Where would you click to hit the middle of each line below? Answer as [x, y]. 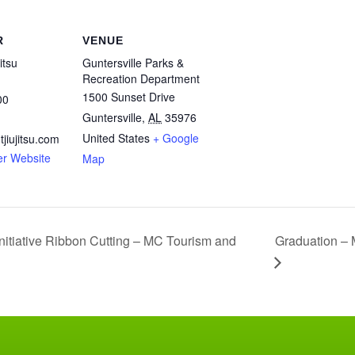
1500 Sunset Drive [129, 97]
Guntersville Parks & [133, 63]
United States [116, 138]
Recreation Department [141, 78]
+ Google [176, 138]
